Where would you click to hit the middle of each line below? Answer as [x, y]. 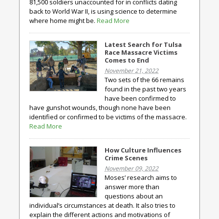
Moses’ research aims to [141, 177]
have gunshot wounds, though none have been [100, 108]
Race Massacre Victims [141, 52]
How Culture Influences [143, 150]
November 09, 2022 [131, 168]
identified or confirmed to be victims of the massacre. [108, 117]
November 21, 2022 [131, 71]
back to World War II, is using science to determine [103, 11]
